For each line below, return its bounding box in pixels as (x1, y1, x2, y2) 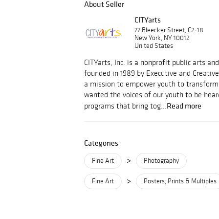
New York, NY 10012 (134, 34, 190, 42)
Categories (84, 138, 118, 148)
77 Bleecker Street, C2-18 (134, 26, 203, 34)
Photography (144, 156, 179, 165)
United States (134, 42, 173, 50)
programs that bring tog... (84, 101, 167, 110)
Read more (167, 101, 201, 110)
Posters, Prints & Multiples (144, 177, 217, 185)
